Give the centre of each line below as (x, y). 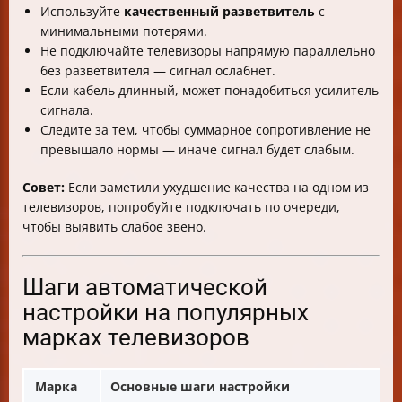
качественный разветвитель (219, 12)
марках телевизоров (136, 338)
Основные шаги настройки (200, 387)
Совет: (44, 188)
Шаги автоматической (145, 288)
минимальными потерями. (124, 31)
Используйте (82, 12)
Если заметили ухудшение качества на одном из (217, 188)
